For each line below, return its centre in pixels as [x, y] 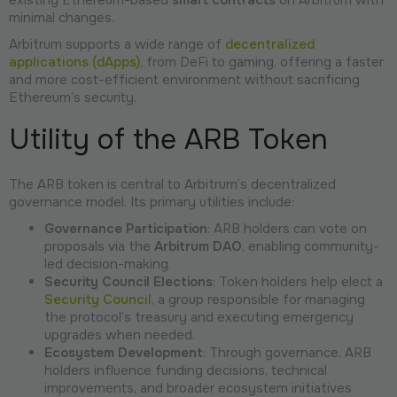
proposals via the [99, 246]
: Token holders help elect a [298, 281]
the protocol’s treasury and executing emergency [199, 317]
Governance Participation [126, 228]
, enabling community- [311, 246]
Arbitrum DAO [198, 246]
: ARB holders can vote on [287, 228]
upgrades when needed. [120, 335]
